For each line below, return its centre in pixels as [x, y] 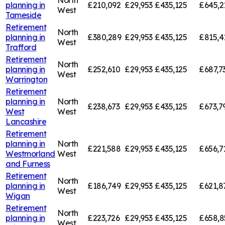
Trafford [21, 47]
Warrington [27, 79]
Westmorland [30, 153]
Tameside [24, 15]
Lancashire [26, 121]
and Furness [28, 163]
